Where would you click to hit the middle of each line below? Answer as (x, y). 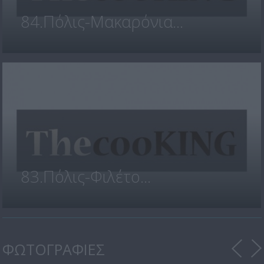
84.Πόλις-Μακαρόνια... (102, 21)
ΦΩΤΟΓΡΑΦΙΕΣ (54, 250)
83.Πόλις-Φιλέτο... (85, 176)
